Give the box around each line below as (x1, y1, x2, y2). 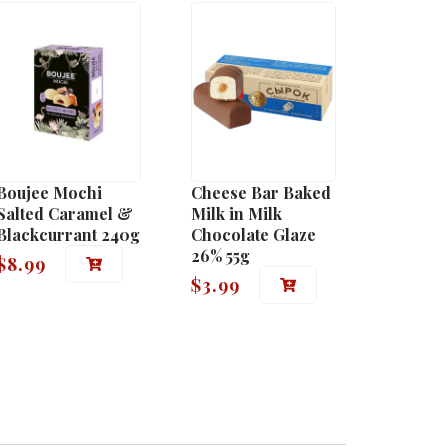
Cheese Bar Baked (191, 181, 331, 203)
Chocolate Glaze (191, 223, 316, 245)
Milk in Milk (191, 202, 282, 224)
